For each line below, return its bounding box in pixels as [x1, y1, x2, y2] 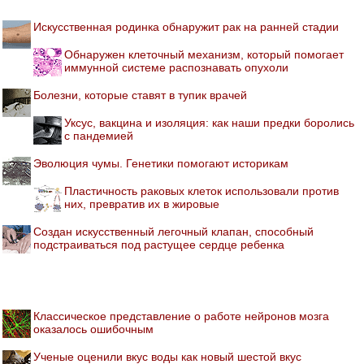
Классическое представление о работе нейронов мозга [33, 310, 329, 323]
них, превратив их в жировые [64, 197, 219, 211]
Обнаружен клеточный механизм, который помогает [64, 48, 344, 62]
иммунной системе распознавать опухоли [64, 61, 288, 75]
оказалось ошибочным [33, 323, 154, 336]
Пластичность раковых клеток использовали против [64, 184, 339, 198]
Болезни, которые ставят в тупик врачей [33, 89, 247, 102]
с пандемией [64, 129, 133, 143]
